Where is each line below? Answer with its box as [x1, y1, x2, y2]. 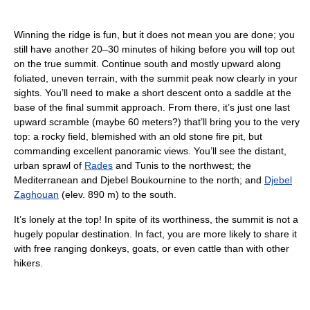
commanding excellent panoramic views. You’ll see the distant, [14, 145, 286, 156]
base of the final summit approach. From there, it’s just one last [14, 101, 290, 113]
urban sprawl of [14, 159, 84, 171]
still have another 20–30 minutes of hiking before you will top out [14, 43, 295, 55]
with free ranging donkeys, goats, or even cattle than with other [14, 242, 289, 254]
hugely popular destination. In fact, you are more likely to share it [14, 228, 297, 239]
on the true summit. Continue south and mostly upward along [14, 57, 281, 69]
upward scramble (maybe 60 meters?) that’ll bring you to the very [14, 116, 300, 127]
